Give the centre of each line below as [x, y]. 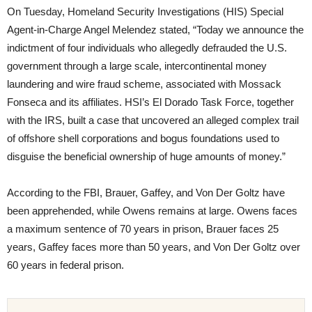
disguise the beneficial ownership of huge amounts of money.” [146, 156]
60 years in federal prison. [65, 265]
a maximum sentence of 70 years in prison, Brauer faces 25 [143, 228]
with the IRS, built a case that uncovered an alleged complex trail [153, 120]
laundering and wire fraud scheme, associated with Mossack [144, 84]
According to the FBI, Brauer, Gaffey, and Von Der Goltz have [146, 192]
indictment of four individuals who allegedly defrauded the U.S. [147, 47]
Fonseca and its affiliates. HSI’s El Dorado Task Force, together [150, 102]
